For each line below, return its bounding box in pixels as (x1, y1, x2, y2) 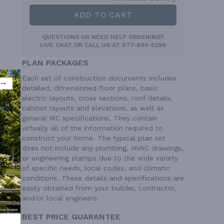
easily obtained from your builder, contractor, (22, 184, 176, 192)
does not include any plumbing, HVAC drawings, (22, 144, 183, 152)
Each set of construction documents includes (22, 74, 176, 82)
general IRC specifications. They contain (22, 114, 157, 122)
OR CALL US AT (72, 41, 122, 49)
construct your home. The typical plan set (22, 134, 165, 142)
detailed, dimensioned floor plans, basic (22, 84, 158, 92)
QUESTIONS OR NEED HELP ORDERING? (42, 33, 164, 41)
